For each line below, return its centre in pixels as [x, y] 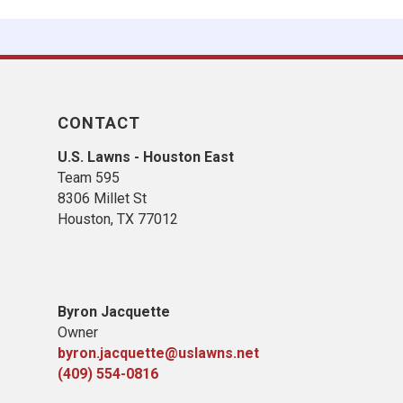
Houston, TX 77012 [118, 219]
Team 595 [89, 178]
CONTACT [99, 123]
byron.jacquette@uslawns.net [158, 353]
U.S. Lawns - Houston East [146, 157]
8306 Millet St [102, 198]
